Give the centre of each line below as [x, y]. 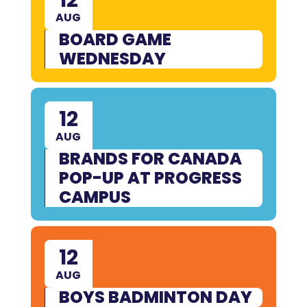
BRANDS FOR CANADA [150, 158]
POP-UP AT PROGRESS [150, 177]
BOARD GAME [115, 39]
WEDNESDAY [112, 58]
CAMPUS [95, 197]
